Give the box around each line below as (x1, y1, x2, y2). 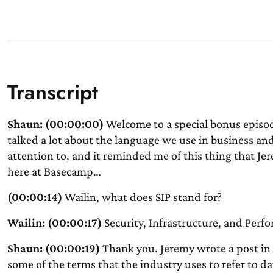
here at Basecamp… (7, 165, 101, 178)
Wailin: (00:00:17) (7, 216, 102, 229)
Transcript (7, 77, 98, 107)
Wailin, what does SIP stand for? (62, 190, 222, 204)
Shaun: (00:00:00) (7, 117, 104, 130)
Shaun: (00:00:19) (7, 241, 100, 255)
